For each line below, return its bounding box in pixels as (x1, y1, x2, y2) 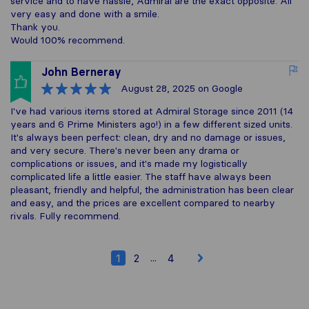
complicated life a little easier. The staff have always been (10, 170, 271, 183)
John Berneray (41, 65, 121, 79)
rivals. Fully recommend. (10, 210, 121, 222)
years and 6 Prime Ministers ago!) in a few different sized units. (10, 118, 292, 130)
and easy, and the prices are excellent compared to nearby (10, 197, 275, 209)
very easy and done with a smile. (10, 8, 159, 20)
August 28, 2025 (121, 82, 195, 94)
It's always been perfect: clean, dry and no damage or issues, (10, 131, 286, 143)
